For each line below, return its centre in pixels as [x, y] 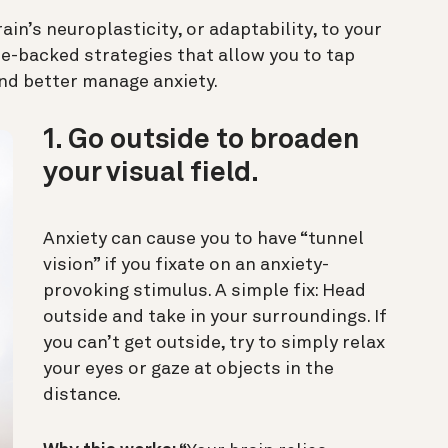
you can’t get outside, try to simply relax [214, 342]
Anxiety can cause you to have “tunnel [203, 238]
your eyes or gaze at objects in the [188, 368]
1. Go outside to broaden [201, 140]
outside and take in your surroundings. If [215, 316]
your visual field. [153, 173]
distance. [82, 394]
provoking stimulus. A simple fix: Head [204, 290]
